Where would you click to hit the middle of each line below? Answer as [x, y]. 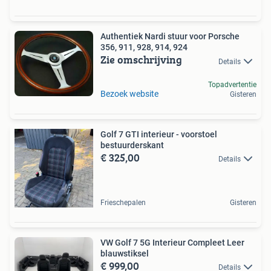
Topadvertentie [232, 84]
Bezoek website [129, 93]
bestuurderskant [132, 145]
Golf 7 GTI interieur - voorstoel [159, 134]
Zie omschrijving [141, 60]
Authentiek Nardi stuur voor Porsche [170, 37]
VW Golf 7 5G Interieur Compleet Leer [172, 242]
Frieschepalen [123, 202]
